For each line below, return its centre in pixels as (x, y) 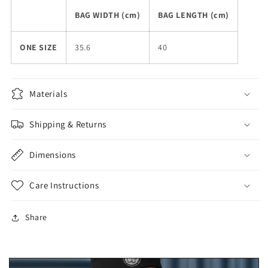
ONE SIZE (39, 48)
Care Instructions (64, 185)
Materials (48, 94)
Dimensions (53, 155)
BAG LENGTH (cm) (194, 15)
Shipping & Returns (68, 124)
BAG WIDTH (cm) (108, 15)
